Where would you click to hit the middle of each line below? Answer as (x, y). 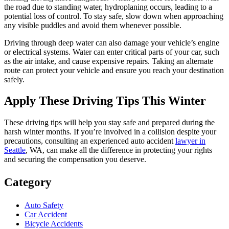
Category (28, 182)
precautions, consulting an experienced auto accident (90, 141)
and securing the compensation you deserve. (75, 159)
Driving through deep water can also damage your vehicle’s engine (112, 42)
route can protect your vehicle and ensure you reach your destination (114, 70)
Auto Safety (44, 205)
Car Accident (46, 215)
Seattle (15, 150)
